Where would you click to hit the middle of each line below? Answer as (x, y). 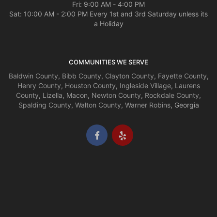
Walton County (98, 105)
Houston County (90, 86)
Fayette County (182, 76)
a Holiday (108, 24)
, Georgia (185, 105)
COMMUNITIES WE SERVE (108, 62)
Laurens (187, 86)
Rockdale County (172, 95)
